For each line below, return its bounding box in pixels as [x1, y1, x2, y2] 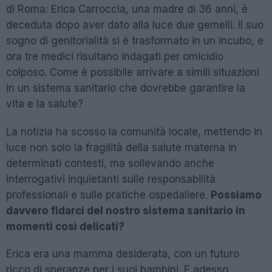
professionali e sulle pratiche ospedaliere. [6, 188, 211, 201]
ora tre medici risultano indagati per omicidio [6, 50, 223, 63]
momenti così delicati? [6, 220, 124, 233]
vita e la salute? [6, 98, 83, 110]
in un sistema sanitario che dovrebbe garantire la [6, 82, 245, 95]
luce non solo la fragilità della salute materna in [6, 141, 237, 154]
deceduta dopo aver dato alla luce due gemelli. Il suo [6, 19, 263, 32]
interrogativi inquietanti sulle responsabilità [6, 172, 216, 185]
